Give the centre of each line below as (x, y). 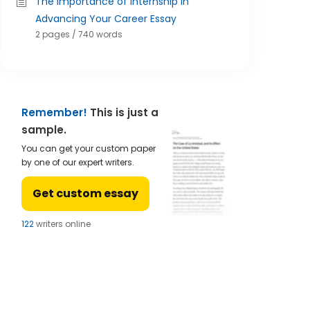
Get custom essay (85, 193)
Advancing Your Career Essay (106, 19)
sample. (44, 130)
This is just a (123, 112)
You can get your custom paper (89, 148)
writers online (62, 224)
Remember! (54, 112)
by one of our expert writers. (78, 162)
